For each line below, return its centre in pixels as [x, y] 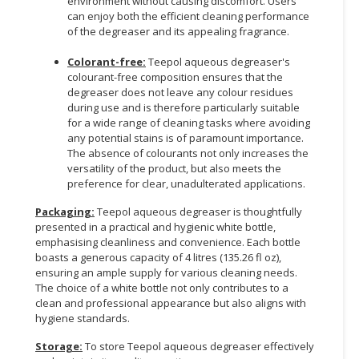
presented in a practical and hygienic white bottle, [155, 226]
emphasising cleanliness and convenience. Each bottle [168, 242]
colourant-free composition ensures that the [175, 77]
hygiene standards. [84, 318]
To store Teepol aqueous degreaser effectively [200, 346]
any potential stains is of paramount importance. [186, 137]
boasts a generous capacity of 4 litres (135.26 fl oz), [158, 257]
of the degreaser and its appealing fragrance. [179, 31]
